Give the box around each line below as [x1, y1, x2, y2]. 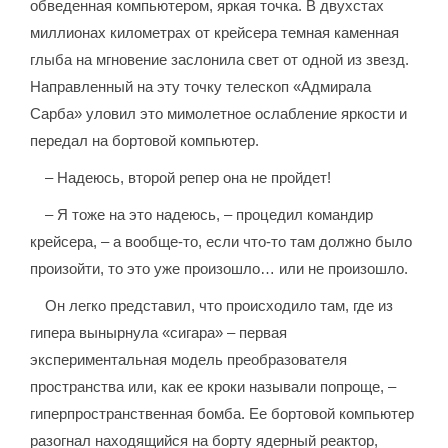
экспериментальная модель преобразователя [30, 351, 348, 369]
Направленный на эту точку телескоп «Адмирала [30, 78, 372, 96]
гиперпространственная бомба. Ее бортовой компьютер [30, 405, 415, 423]
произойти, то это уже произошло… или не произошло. [30, 260, 409, 278]
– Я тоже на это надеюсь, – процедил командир [45, 206, 374, 224]
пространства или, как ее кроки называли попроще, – [30, 378, 397, 396]
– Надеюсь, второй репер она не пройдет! [45, 169, 332, 187]
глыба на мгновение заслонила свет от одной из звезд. [30, 51, 410, 69]
